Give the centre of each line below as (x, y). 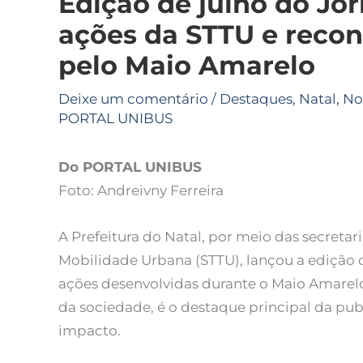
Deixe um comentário (133, 99)
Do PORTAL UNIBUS (130, 167)
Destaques (256, 99)
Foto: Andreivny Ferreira (141, 191)
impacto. (90, 330)
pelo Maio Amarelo (187, 66)
